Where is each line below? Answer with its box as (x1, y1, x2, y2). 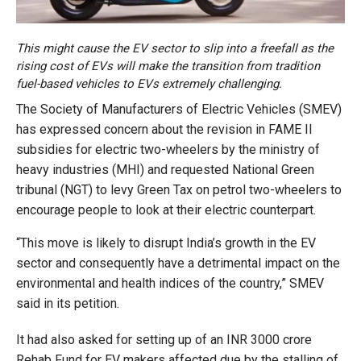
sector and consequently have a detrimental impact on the (16, 255, 340, 271)
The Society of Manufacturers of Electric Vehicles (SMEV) (16, 101, 342, 117)
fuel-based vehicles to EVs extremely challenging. (16, 76, 282, 91)
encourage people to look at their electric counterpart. (16, 201, 316, 218)
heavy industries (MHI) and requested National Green (16, 161, 314, 177)
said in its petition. (16, 295, 119, 311)
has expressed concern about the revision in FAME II (16, 121, 313, 137)
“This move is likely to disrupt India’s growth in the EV (16, 234, 316, 251)
